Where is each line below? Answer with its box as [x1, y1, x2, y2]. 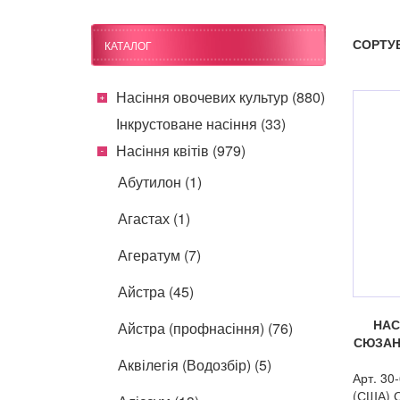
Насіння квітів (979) [116, 139, 246, 161]
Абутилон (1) [118, 171, 202, 192]
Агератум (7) [118, 244, 201, 265]
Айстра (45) [118, 280, 194, 302]
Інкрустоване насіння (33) [116, 112, 286, 134]
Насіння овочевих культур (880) [116, 86, 325, 107]
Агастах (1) [118, 207, 190, 229]
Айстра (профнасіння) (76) [118, 317, 293, 338]
